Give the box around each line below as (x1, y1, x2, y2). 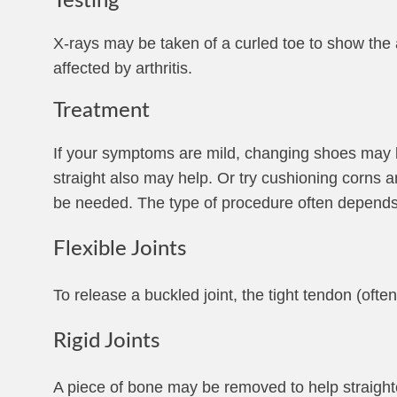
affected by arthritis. (53, 59, 192, 77)
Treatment (53, 100, 150, 121)
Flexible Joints (53, 238, 186, 260)
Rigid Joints (53, 331, 160, 352)
